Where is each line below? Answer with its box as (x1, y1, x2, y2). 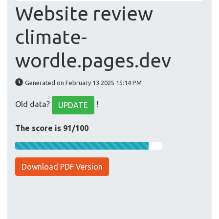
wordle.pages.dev (15, 49, 171, 72)
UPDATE (58, 101, 88, 110)
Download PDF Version (22, 162, 103, 172)
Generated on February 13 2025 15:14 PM (25, 79, 142, 87)
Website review (15, 2, 153, 25)
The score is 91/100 (15, 124, 88, 133)
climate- (15, 26, 87, 48)
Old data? (15, 100, 52, 109)
